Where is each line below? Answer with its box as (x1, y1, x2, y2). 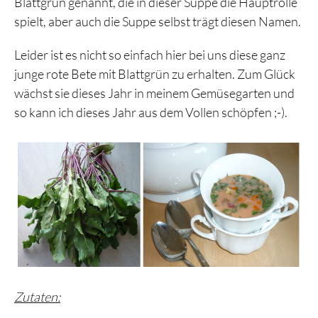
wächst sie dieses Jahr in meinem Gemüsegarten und (14, 84, 295, 101)
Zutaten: (14, 288, 60, 305)
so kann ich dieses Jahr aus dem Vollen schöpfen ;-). (14, 104, 287, 120)
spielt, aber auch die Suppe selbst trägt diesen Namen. (14, 13, 301, 29)
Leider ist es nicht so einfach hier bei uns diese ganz (14, 46, 285, 62)
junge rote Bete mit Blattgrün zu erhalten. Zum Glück (14, 65, 295, 82)
